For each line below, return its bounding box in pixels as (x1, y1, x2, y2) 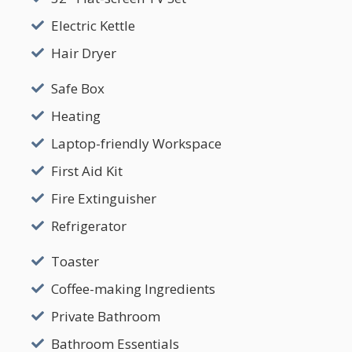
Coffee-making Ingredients (51, 279, 215, 298)
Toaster (51, 251, 99, 270)
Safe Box (51, 79, 104, 97)
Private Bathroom (51, 306, 160, 325)
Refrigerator (51, 216, 126, 235)
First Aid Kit (51, 161, 123, 180)
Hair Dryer (51, 43, 116, 62)
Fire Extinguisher (51, 189, 156, 207)
